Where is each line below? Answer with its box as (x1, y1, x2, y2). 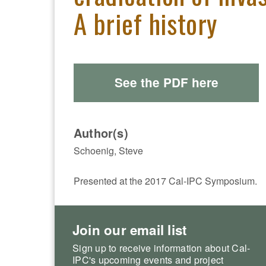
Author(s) (74, 123, 128, 141)
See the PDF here (114, 74, 218, 91)
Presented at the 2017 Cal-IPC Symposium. (74, 173, 257, 188)
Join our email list (72, 220, 187, 239)
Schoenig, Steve (74, 143, 143, 157)
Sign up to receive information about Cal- (72, 240, 251, 255)
